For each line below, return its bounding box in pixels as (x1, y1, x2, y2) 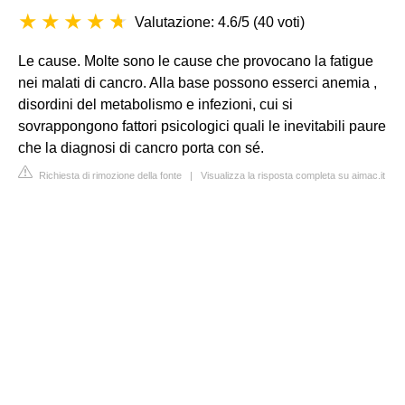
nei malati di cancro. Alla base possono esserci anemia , (18, 75, 377, 90)
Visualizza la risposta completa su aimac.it (201, 170, 385, 181)
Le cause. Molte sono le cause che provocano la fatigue (18, 53, 373, 69)
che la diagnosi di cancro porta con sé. (18, 140, 264, 155)
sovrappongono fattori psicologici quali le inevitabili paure (18, 118, 386, 134)
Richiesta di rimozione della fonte (36, 170, 182, 181)
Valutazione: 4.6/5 (135, 14, 250, 30)
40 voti (258, 14, 300, 30)
